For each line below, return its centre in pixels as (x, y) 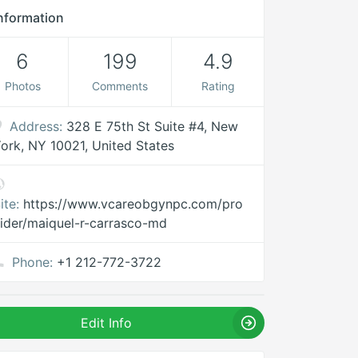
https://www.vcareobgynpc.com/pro (133, 204)
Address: (36, 126)
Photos (22, 86)
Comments (120, 86)
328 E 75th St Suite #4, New (153, 126)
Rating (218, 86)
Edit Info (107, 323)
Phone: (33, 262)
